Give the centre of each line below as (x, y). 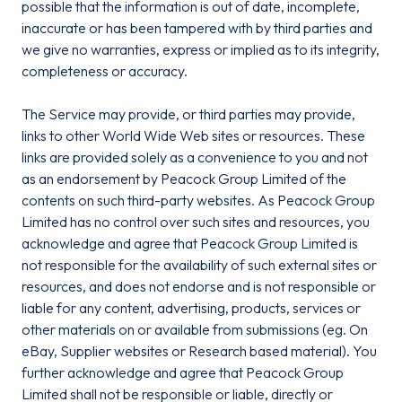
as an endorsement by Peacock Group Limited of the (184, 179)
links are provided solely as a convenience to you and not (195, 157)
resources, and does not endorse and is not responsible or (199, 286)
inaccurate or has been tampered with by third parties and (197, 28)
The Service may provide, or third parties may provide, (188, 114)
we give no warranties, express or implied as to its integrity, (201, 49)
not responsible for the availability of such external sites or (199, 265)
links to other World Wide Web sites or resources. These (193, 135)
